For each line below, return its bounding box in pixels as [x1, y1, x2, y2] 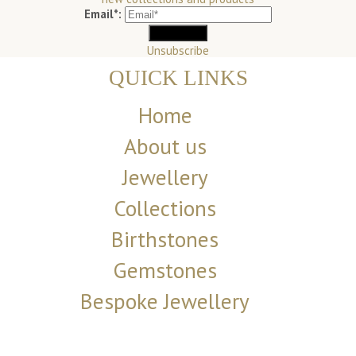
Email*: [84, 6, 122, 21]
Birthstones [111, 225, 219, 254]
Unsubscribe [147, 42, 209, 58]
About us [123, 132, 207, 161]
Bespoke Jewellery [80, 287, 250, 316]
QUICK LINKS [108, 66, 248, 91]
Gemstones [113, 256, 218, 285]
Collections [114, 194, 217, 223]
